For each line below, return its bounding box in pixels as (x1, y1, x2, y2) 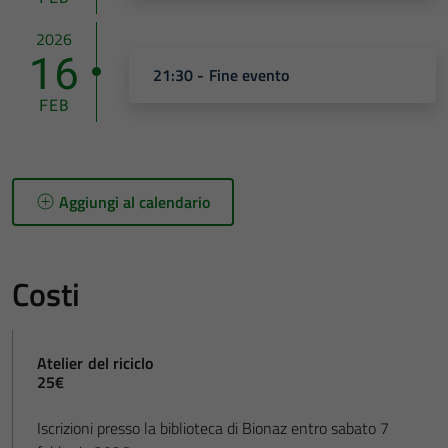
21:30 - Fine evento (153, 63, 290, 88)
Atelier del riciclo (37, 350, 154, 375)
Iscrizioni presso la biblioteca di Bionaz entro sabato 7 (37, 415, 389, 440)
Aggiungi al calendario (59, 189, 211, 214)
